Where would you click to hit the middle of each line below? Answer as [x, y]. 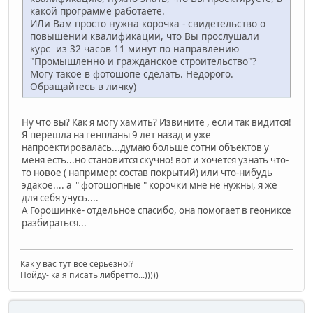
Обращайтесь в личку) [83, 86]
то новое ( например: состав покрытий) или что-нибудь [147, 172]
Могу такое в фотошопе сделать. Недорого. [132, 73]
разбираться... [54, 223]
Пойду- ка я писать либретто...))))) [89, 275]
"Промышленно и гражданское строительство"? [143, 61]
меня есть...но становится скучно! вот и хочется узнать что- [155, 160]
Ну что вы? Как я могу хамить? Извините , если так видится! [156, 122]
